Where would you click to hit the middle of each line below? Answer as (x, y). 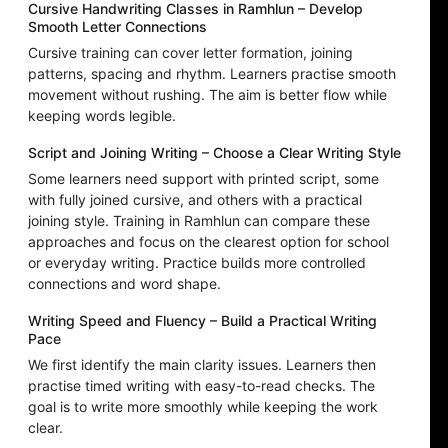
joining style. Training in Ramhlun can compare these (199, 221)
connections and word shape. (124, 284)
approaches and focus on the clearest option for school (208, 242)
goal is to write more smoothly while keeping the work (203, 407)
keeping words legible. (102, 116)
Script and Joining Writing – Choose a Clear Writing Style (214, 153)
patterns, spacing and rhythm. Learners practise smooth (212, 74)
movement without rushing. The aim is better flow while (207, 95)
